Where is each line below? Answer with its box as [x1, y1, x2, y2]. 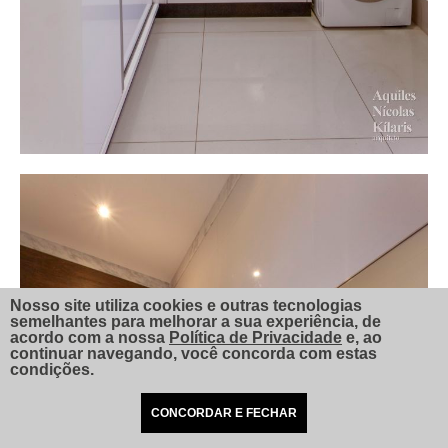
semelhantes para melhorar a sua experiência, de [10, 313, 381, 330]
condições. [10, 361, 94, 378]
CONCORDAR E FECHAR [151, 406, 297, 420]
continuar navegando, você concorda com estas [10, 345, 377, 362]
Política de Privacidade [169, 329, 342, 346]
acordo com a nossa [10, 329, 169, 346]
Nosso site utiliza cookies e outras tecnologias [10, 297, 362, 314]
